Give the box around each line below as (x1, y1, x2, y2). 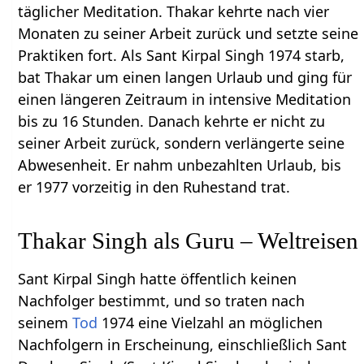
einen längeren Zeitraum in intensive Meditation (18, 89, 352, 110)
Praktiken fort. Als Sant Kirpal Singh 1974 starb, (18, 45, 345, 66)
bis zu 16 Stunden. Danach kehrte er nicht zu (18, 111, 326, 132)
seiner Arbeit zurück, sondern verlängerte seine (18, 133, 345, 154)
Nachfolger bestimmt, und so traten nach (18, 291, 305, 311)
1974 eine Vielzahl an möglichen (97, 313, 323, 333)
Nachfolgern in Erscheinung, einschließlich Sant (18, 335, 348, 355)
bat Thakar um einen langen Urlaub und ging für (18, 67, 353, 88)
